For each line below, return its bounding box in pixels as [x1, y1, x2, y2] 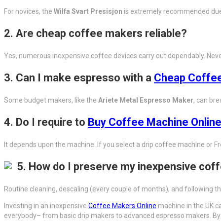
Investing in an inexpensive [4, 201, 88, 210]
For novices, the [4, 7, 54, 15]
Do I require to [16, 115, 88, 128]
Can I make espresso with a [16, 71, 154, 84]
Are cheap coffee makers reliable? [16, 27, 187, 39]
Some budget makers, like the [4, 96, 98, 104]
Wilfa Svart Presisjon [54, 7, 122, 15]
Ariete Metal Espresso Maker [98, 96, 193, 104]
